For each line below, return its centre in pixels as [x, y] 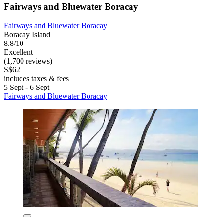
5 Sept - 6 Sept [27, 87]
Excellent [18, 52]
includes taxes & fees [36, 78]
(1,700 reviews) [28, 61]
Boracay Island [27, 34]
